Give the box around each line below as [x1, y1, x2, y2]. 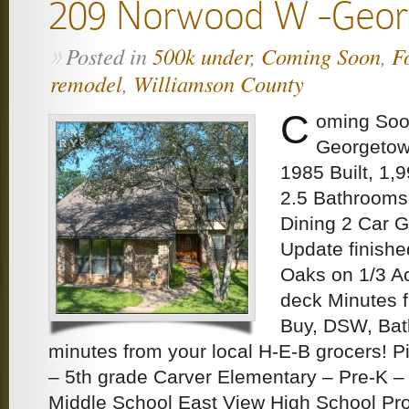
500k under [152, 41, 250, 71]
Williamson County [133, 68, 304, 99]
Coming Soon [261, 41, 381, 71]
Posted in [66, 41, 152, 71]
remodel [50, 68, 122, 99]
